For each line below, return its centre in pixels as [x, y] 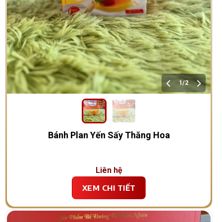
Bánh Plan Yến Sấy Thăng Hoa [109, 135]
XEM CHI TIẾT [109, 188]
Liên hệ [109, 170]
